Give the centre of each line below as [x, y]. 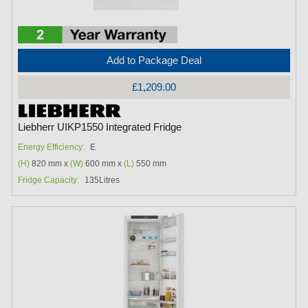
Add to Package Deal [154, 60]
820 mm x [50, 164]
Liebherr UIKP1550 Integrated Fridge [100, 128]
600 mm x [104, 164]
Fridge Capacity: [49, 180]
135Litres [102, 180]
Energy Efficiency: [52, 147]
